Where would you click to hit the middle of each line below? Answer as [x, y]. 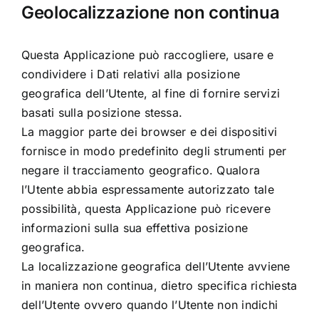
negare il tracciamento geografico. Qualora [141, 171]
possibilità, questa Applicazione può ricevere [146, 209]
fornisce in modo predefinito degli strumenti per [154, 151]
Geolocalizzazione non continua [150, 13]
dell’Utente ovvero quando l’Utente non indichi [150, 305]
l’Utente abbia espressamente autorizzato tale [147, 190]
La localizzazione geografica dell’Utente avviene [156, 267]
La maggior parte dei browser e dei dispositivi [149, 132]
